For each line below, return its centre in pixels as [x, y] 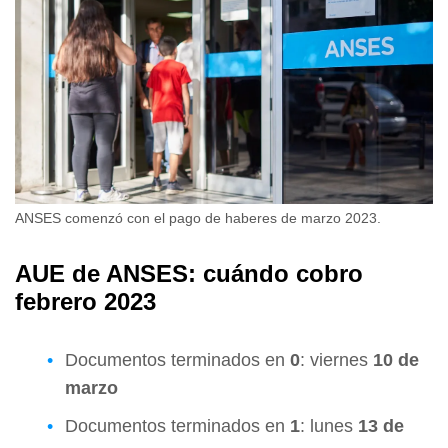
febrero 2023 [85, 302]
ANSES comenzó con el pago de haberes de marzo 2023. [198, 218]
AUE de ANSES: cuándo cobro [189, 274]
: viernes [336, 360]
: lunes [329, 426]
